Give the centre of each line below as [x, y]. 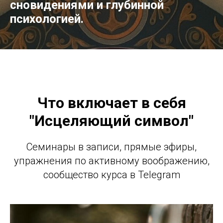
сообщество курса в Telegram [111, 174]
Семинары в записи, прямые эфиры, [111, 147]
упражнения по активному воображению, [111, 161]
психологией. [47, 19]
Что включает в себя [111, 103]
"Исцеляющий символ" [111, 120]
